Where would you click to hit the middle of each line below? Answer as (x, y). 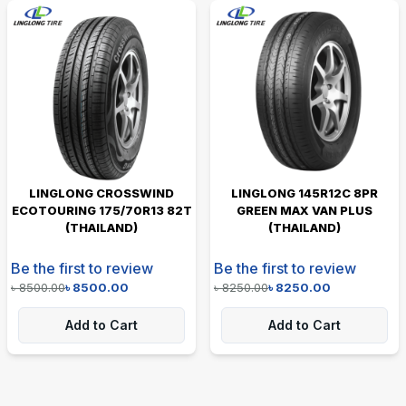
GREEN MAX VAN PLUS (304, 210)
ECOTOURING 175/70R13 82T (101, 210)
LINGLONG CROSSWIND (101, 193)
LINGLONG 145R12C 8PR (304, 193)
